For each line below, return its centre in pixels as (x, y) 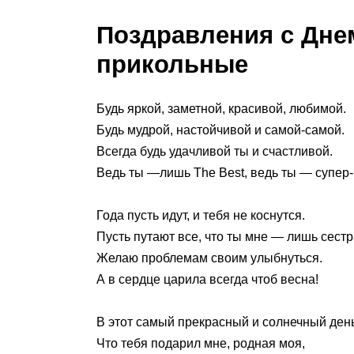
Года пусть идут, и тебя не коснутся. (201, 216)
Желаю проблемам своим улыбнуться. (209, 258)
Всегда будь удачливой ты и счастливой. (215, 151)
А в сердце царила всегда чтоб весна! (207, 280)
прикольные (172, 64)
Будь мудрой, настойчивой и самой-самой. (220, 130)
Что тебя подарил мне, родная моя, (201, 344)
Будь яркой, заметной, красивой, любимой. (221, 108)
